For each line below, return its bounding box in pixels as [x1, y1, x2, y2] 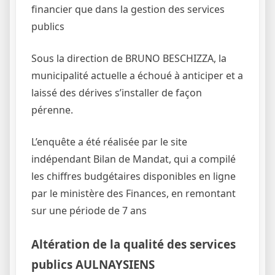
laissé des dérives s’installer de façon [31, 85, 202, 99]
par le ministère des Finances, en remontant [31, 186, 236, 200]
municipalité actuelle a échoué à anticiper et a [31, 68, 243, 82]
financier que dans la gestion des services [31, 2, 225, 16]
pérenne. [31, 103, 73, 117]
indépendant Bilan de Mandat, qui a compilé [31, 152, 236, 166]
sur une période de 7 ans [31, 203, 147, 217]
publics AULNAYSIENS [31, 256, 155, 272]
